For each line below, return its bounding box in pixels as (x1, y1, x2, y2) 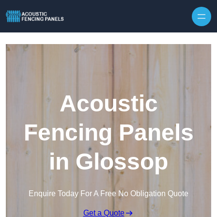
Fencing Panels (23, 120, 194, 146)
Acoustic (59, 91, 158, 117)
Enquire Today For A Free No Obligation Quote (29, 189, 188, 198)
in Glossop (49, 149, 168, 175)
